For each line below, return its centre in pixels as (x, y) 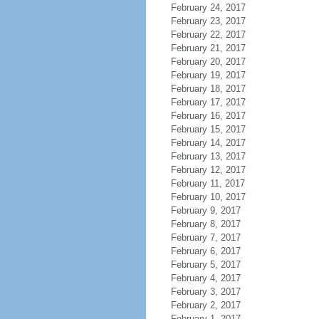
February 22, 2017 (208, 35)
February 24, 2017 (208, 7)
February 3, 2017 (205, 292)
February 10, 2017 (208, 197)
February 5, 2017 (205, 265)
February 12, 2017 (208, 170)
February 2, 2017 (205, 305)
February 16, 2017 (208, 116)
